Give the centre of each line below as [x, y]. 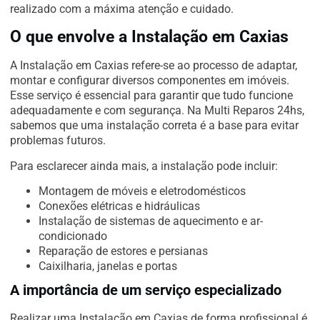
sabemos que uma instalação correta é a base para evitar [154, 126]
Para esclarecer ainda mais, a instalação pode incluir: [144, 166]
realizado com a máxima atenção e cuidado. [122, 9]
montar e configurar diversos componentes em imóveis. [150, 81]
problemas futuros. [58, 141]
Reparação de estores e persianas [123, 251]
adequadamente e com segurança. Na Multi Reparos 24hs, [157, 111]
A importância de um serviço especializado [146, 290]
